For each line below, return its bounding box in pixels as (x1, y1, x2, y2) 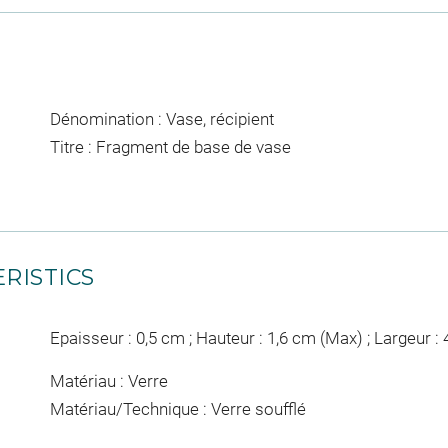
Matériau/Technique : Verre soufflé (49, 399, 306, 419)
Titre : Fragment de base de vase (49, 137, 291, 157)
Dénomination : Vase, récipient (49, 109, 274, 129)
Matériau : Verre (49, 371, 168, 391)
